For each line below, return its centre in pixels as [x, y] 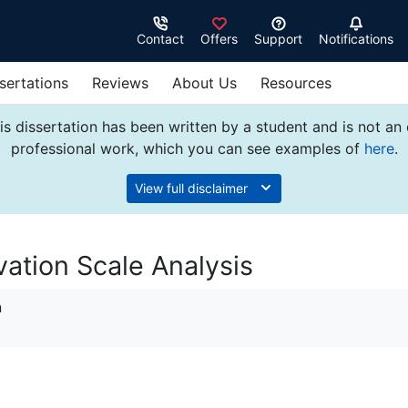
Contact [160, 39]
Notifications [356, 39]
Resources [296, 83]
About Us [204, 83]
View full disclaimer [193, 188]
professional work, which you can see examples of [187, 148]
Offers [219, 39]
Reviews [120, 83]
